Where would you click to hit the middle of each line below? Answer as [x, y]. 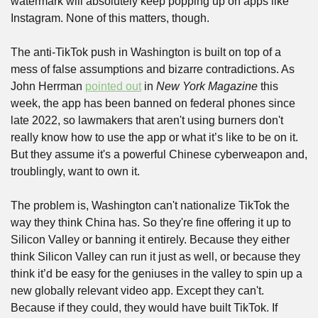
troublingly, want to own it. [77, 171]
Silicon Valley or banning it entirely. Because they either [150, 240]
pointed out [113, 86]
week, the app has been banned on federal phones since [153, 103]
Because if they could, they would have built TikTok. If [144, 308]
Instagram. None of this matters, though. [111, 18]
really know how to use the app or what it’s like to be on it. [154, 137]
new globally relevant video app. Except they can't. [137, 291]
